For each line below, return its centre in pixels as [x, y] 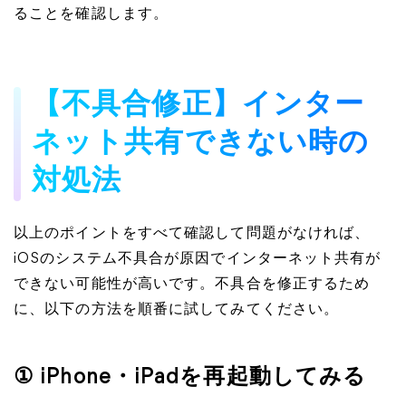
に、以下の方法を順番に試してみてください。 [177, 310]
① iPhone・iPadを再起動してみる [190, 378]
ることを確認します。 [91, 14]
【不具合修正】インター [198, 106]
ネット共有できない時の [201, 144]
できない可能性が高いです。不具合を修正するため [192, 285]
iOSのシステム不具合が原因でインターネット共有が [198, 259]
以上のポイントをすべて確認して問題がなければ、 [192, 234]
